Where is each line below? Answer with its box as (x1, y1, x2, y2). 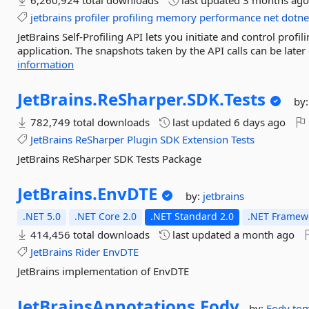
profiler (74, 10, 110, 24)
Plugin (127, 132, 158, 146)
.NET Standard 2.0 (150, 210, 235, 223)
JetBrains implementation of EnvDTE (17, 264, 190, 278)
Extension (182, 132, 229, 146)
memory (156, 10, 197, 24)
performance (199, 10, 261, 24)
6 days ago (234, 115, 286, 129)
